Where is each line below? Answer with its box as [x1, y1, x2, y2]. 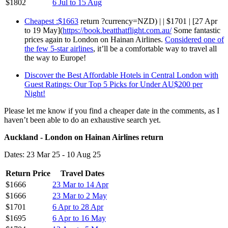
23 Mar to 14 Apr [52, 180, 108, 189]
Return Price [6, 168, 50, 178]
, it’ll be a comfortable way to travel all [93, 44, 217, 53]
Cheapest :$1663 [24, 16, 78, 25]
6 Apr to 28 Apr [52, 202, 103, 211]
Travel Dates [60, 168, 104, 178]
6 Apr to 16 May [52, 213, 106, 222]
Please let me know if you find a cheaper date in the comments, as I [4, 106, 219, 115]
